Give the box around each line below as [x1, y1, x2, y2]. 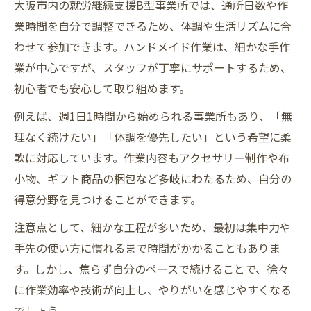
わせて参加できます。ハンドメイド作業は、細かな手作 [14, 38, 290, 56]
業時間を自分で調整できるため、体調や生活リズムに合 [14, 17, 292, 35]
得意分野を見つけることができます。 [14, 191, 201, 208]
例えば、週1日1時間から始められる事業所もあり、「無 [14, 108, 292, 125]
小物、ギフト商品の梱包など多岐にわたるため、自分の [14, 170, 292, 187]
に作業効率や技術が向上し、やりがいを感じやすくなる [14, 281, 292, 299]
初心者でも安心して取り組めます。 [14, 80, 190, 97]
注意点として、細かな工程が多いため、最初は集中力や [14, 219, 291, 236]
